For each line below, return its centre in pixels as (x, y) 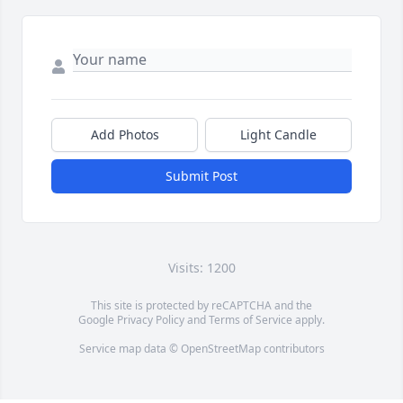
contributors (292, 349)
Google (98, 320)
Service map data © (130, 349)
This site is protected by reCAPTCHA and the (201, 306)
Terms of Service (251, 320)
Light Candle (278, 135)
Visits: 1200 (201, 268)
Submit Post (201, 176)
